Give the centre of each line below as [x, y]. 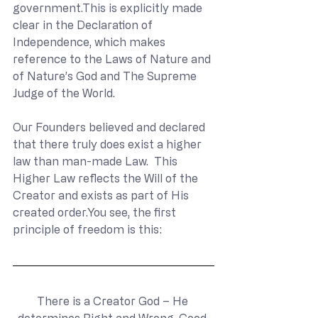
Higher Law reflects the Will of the [107, 178]
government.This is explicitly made [109, 8]
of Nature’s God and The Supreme [106, 76]
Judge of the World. [64, 93]
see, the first [143, 212]
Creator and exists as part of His [102, 195]
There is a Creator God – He [114, 301]
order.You [82, 212]
